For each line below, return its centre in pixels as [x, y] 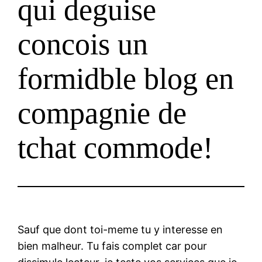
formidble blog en [126, 78]
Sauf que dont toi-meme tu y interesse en [120, 229]
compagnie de [102, 113]
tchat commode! [116, 147]
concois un [83, 44]
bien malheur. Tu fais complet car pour [113, 246]
